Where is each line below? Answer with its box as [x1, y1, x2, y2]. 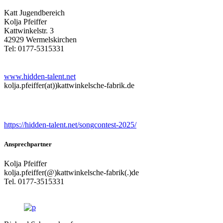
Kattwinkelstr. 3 [4, 26, 54, 35]
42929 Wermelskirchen [4, 35, 77, 44]
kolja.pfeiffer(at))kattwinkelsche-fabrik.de [4, 81, 134, 90]
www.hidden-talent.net [4, 72, 76, 81]
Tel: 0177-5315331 [4, 44, 64, 53]
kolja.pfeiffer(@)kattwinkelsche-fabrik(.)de [4, 168, 139, 177]
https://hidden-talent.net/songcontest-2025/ [4, 120, 136, 129]
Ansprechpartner [4, 140, 52, 148]
